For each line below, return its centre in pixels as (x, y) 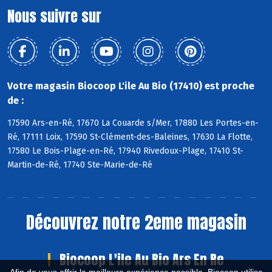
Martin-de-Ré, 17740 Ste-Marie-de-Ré (80, 165)
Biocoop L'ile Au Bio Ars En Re (142, 260)
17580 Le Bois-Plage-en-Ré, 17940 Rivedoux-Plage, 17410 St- (125, 151)
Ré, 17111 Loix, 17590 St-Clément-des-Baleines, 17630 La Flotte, (130, 137)
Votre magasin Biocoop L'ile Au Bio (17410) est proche (131, 86)
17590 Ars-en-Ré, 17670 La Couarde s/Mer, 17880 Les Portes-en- (133, 123)
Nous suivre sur (54, 16)
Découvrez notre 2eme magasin (136, 223)
